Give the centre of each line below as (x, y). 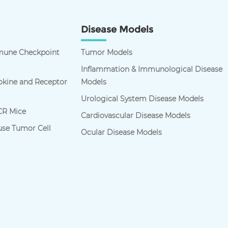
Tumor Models (106, 53)
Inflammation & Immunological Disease (151, 69)
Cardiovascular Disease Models (135, 116)
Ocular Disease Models (121, 133)
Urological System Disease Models (142, 99)
